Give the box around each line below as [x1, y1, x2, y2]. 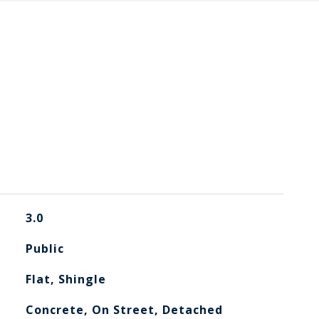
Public [25, 241, 64, 256]
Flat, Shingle [25, 271, 106, 287]
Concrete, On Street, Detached [25, 302, 223, 318]
